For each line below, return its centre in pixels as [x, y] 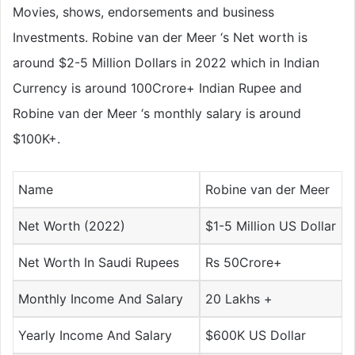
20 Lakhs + [239, 298]
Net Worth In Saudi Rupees [99, 262]
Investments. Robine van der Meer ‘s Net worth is [162, 37]
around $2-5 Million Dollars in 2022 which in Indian [166, 62]
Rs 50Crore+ [244, 262]
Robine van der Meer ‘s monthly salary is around [157, 113]
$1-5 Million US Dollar [271, 225]
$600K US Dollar [256, 335]
